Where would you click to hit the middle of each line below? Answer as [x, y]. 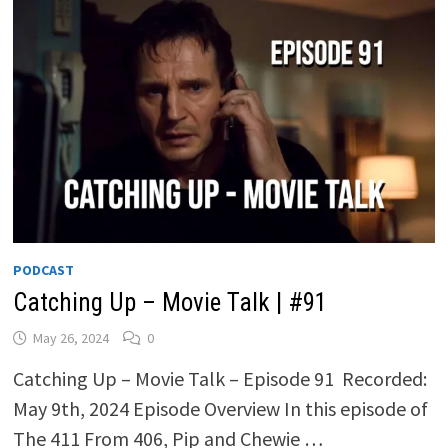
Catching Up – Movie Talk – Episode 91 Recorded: [219, 378]
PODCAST [43, 269]
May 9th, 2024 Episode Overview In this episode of [220, 408]
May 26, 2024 [70, 337]
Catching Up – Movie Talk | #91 [169, 302]
